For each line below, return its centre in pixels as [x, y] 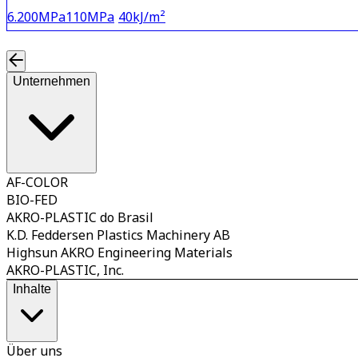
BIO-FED [32, 200]
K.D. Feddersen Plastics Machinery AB [118, 235]
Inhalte [32, 289]
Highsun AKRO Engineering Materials [119, 253]
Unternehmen [52, 82]
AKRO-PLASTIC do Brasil [80, 218]
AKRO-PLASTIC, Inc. [65, 270]
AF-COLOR [37, 183]
